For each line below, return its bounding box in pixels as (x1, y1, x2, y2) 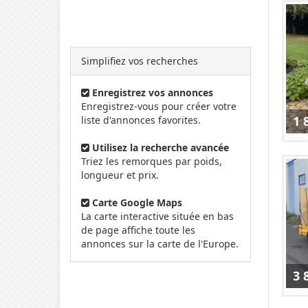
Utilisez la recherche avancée (92, 141, 229, 154)
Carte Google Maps (92, 196, 182, 209)
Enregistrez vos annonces (92, 86, 213, 99)
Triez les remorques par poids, (81, 155, 222, 168)
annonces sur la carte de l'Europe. (81, 237, 239, 250)
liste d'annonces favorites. (81, 113, 201, 126)
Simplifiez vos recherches (81, 54, 201, 67)
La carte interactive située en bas (81, 210, 234, 223)
